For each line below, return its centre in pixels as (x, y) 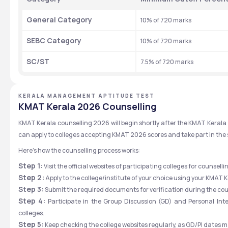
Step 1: (31, 166)
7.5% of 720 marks (167, 62)
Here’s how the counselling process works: (79, 150)
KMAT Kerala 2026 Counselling (88, 106)
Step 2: (31, 177)
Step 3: (31, 189)
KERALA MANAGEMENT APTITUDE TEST (87, 96)
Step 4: (32, 201)
